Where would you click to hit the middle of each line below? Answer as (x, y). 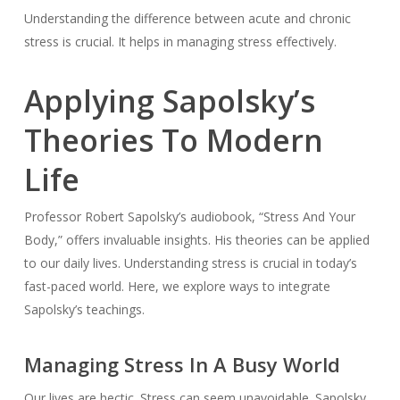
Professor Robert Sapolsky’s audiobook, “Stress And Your (189, 217)
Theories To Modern (173, 141)
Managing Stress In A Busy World (182, 365)
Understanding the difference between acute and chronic (187, 19)
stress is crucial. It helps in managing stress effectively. (180, 42)
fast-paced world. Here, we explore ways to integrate (177, 287)
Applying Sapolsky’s (169, 101)
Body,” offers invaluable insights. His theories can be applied (196, 240)
